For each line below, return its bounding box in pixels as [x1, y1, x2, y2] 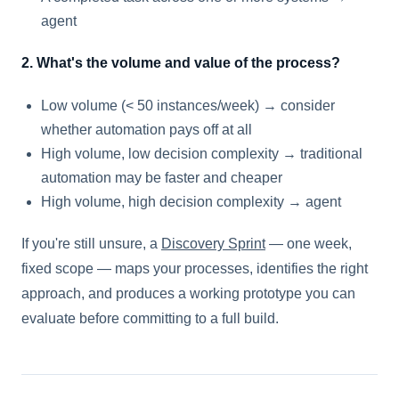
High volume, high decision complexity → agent [41, 193, 341, 209]
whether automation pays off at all [41, 121, 252, 137]
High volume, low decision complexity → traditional [41, 145, 362, 161]
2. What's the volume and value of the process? [21, 54, 340, 70]
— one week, [265, 235, 352, 251]
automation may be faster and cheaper [41, 169, 282, 185]
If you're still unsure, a [21, 235, 161, 251]
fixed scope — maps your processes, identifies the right [21, 260, 368, 276]
